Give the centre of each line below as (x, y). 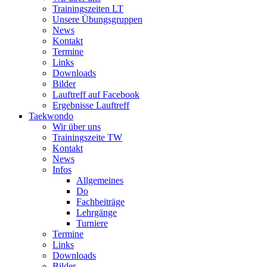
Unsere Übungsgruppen (97, 19)
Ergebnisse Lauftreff (91, 105)
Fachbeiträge (100, 201)
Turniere (92, 223)
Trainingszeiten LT (88, 8)
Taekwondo (51, 116)
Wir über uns (77, 126)
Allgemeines (100, 180)
